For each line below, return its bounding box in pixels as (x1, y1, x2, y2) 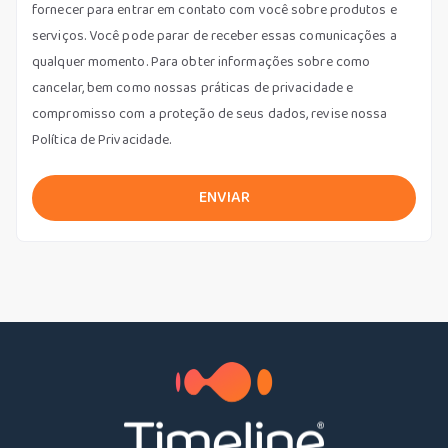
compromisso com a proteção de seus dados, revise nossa (32, 102, 388, 125)
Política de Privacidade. (32, 128, 172, 151)
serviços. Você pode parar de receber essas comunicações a (32, 24, 397, 47)
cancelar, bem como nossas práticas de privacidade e (32, 76, 354, 99)
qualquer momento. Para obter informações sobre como (32, 50, 371, 73)
